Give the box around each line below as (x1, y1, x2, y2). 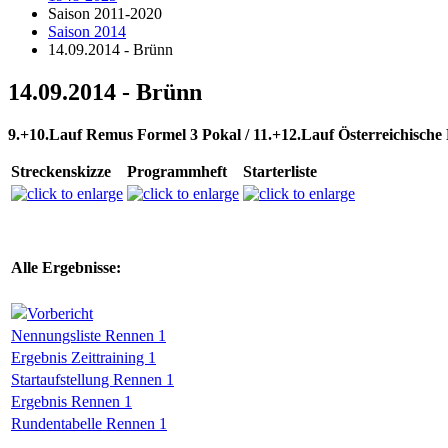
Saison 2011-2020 (48, 5, 162, 22)
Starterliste (243, 162, 317, 180)
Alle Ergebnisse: (11, 258, 121, 276)
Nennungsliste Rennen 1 (11, 326, 166, 344)
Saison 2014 (48, 23, 126, 40)
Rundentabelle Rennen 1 (11, 414, 167, 432)
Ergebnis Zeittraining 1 (11, 348, 156, 366)
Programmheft (127, 162, 227, 180)
